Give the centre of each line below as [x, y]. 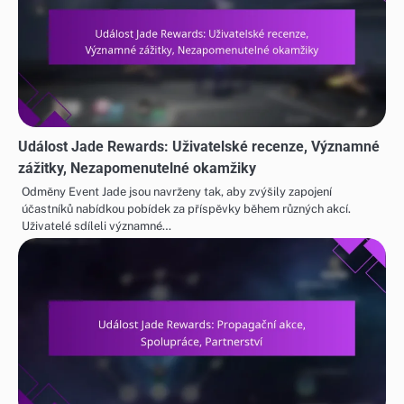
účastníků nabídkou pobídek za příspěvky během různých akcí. [186, 209]
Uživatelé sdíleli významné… [96, 226]
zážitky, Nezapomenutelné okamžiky [137, 169]
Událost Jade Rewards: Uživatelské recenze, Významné [199, 147]
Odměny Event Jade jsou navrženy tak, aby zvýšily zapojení [177, 192]
